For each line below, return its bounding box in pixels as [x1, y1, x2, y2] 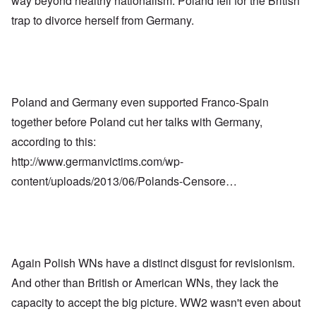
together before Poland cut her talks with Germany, [11, 113, 262, 130]
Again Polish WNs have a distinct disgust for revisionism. [11, 254, 295, 271]
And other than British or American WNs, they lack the [11, 274, 279, 291]
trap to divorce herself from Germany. [11, 11, 194, 28]
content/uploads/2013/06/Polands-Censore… [11, 172, 237, 189]
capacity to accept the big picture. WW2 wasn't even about [11, 293, 300, 310]
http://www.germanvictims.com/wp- [11, 152, 183, 169]
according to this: [11, 133, 96, 150]
